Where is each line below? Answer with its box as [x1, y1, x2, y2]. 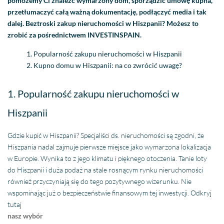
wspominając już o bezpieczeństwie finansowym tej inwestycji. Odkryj [7, 188, 212, 197]
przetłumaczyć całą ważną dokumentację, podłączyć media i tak [7, 7, 207, 16]
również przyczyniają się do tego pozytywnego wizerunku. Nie [7, 177, 192, 186]
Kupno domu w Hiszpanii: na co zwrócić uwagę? [33, 61, 182, 70]
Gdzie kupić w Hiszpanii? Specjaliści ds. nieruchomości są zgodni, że [7, 131, 204, 140]
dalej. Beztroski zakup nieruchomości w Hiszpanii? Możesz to [7, 19, 199, 28]
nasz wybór [7, 211, 43, 220]
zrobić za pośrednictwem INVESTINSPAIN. [7, 30, 142, 39]
